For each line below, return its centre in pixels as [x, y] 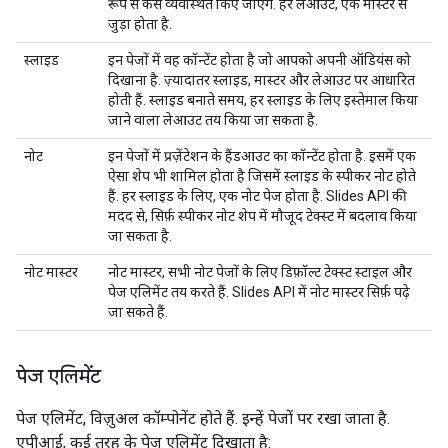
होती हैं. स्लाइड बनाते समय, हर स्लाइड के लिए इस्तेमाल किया [263, 100]
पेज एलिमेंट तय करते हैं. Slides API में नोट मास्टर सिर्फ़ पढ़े [259, 292]
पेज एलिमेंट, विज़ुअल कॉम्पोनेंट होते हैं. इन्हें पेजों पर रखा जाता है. [203, 418]
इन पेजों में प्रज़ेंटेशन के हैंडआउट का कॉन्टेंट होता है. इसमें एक [262, 156]
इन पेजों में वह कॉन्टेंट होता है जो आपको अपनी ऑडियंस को [259, 60]
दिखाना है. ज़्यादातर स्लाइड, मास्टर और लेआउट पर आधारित [261, 80]
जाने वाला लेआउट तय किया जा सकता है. [213, 120]
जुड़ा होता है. [140, 24]
